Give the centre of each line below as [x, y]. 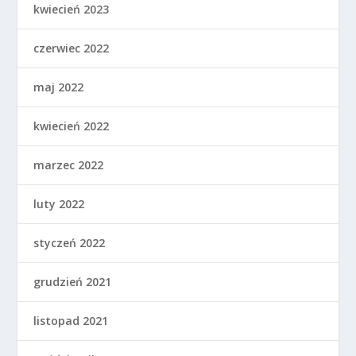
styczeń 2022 [70, 243]
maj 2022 [59, 87]
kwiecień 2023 [72, 10]
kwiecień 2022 [72, 126]
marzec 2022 [69, 165]
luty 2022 [59, 204]
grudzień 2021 [73, 282]
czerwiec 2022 [72, 48]
